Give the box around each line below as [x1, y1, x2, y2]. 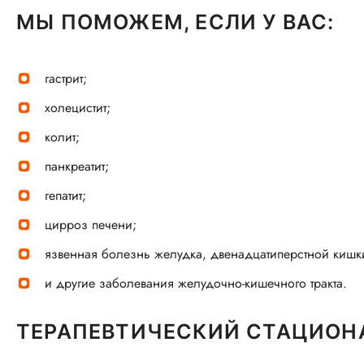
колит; [45, 128, 80, 146]
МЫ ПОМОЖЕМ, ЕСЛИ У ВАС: [16, 10, 335, 34]
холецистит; [45, 98, 110, 117]
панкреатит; [45, 157, 109, 175]
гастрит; [45, 69, 87, 88]
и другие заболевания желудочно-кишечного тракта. [45, 274, 347, 292]
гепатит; [45, 186, 86, 205]
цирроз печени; [45, 215, 136, 234]
